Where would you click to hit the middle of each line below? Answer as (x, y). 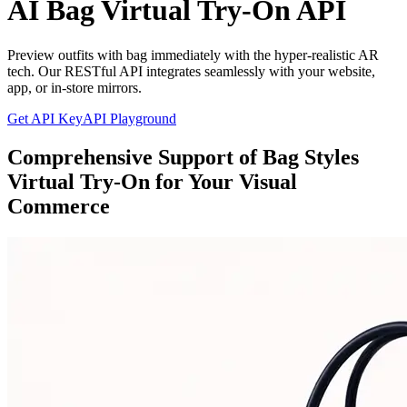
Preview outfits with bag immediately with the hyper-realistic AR (193, 55)
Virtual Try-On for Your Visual (152, 181)
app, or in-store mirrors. (74, 87)
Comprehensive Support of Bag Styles (183, 157)
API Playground (129, 118)
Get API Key (45, 118)
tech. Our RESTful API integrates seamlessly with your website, (191, 71)
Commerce (59, 206)
